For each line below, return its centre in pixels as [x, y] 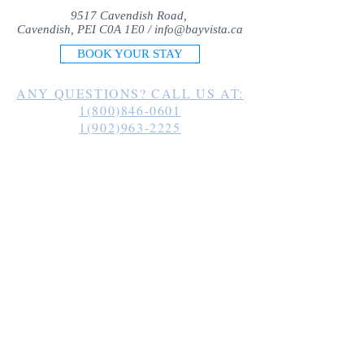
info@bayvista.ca [199, 29]
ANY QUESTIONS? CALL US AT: [130, 93]
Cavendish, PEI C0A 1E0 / [86, 29]
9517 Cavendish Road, [130, 15]
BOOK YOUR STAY [130, 54]
